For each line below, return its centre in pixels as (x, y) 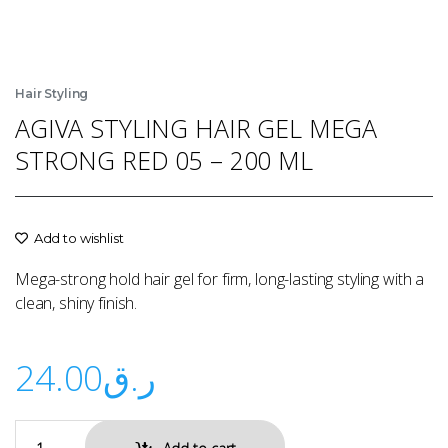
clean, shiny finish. (76, 303)
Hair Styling (52, 94)
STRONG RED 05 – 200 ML (164, 160)
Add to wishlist (78, 238)
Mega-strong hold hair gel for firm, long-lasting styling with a (220, 279)
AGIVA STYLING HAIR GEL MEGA (196, 128)
